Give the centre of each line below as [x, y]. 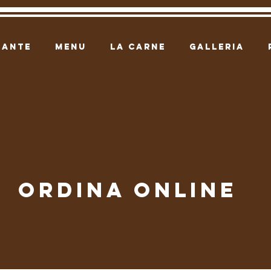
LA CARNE [138, 47]
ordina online [128, 189]
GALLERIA [217, 47]
